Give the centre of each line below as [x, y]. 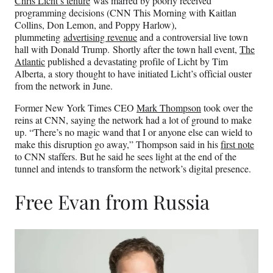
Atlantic [30, 61]
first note [237, 144]
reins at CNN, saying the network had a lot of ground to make [133, 119]
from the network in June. [64, 85]
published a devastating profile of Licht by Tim [136, 61]
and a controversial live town [193, 37]
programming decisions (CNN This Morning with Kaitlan [126, 12]
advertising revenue [100, 37]
